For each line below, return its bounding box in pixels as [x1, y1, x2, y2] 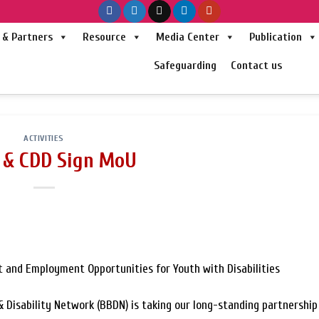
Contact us [230, 59, 282, 72]
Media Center [155, 31, 219, 43]
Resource [82, 31, 126, 43]
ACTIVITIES [23, 133, 65, 144]
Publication [249, 31, 302, 43]
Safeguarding [153, 59, 216, 72]
